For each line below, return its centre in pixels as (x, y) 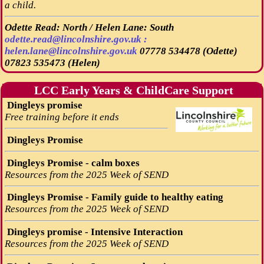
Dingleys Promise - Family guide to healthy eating (114, 197)
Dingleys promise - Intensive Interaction (93, 232)
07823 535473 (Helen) (52, 63)
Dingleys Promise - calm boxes (72, 163)
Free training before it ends (62, 117)
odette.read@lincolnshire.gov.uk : (76, 39)
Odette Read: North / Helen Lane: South (89, 28)
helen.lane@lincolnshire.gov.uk (71, 51)
